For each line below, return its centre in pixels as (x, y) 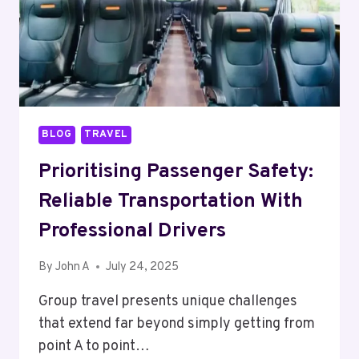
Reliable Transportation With (171, 202)
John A (73, 267)
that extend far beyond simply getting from (177, 324)
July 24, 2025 (143, 267)
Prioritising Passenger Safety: (176, 172)
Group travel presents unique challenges (168, 301)
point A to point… (94, 346)
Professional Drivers (132, 231)
